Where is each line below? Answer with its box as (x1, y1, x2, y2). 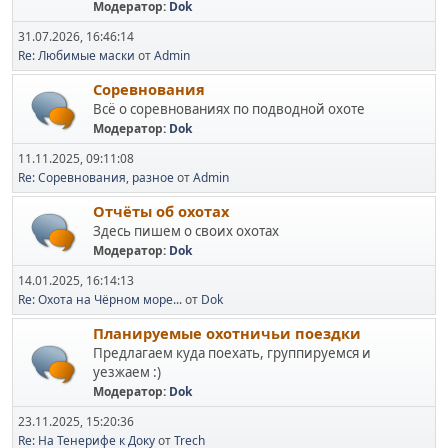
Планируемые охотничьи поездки (93, 323, 361, 343)
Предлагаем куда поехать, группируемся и (93, 344, 371, 362)
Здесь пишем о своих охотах (93, 222, 279, 240)
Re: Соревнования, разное (18, 169, 174, 186)
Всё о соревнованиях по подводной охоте (93, 100, 365, 118)
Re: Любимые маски (18, 47, 135, 64)
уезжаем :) (93, 363, 161, 381)
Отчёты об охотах (93, 201, 229, 221)
